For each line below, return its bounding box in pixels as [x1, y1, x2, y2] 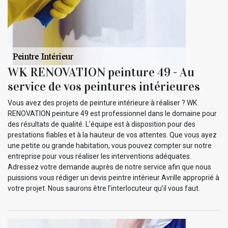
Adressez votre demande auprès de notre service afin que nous [8, 162, 211, 171]
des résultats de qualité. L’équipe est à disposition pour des [8, 120, 195, 128]
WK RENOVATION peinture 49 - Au [8, 64, 194, 80]
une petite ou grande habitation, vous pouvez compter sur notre [8, 141, 212, 150]
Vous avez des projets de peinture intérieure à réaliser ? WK [8, 98, 197, 107]
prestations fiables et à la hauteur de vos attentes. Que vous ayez [8, 130, 217, 139]
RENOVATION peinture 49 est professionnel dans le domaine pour [8, 109, 217, 118]
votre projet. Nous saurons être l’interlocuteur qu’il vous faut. [8, 184, 200, 192]
